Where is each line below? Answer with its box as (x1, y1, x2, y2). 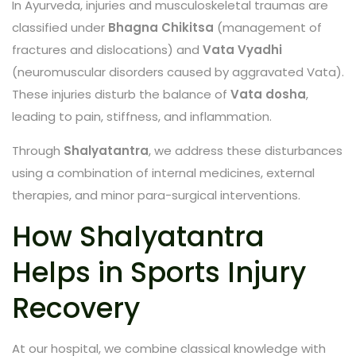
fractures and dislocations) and (12, 41, 203, 58)
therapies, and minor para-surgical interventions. (12, 186, 300, 203)
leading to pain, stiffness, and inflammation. (12, 107, 272, 125)
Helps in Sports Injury (12, 252, 306, 292)
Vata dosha (230, 85, 306, 103)
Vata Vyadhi (203, 41, 282, 58)
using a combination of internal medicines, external (12, 164, 315, 181)
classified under (12, 18, 108, 36)
